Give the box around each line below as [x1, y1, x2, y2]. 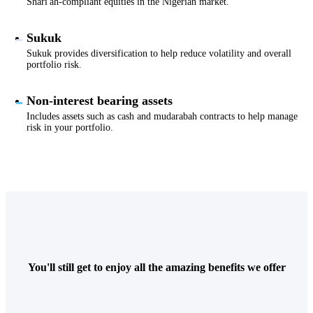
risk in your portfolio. [27, 122, 113, 133]
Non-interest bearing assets [27, 94, 173, 108]
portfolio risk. [27, 59, 82, 71]
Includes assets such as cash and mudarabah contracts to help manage [27, 111, 298, 122]
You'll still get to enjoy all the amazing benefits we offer [27, 261, 286, 274]
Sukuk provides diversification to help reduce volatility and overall [27, 48, 291, 59]
